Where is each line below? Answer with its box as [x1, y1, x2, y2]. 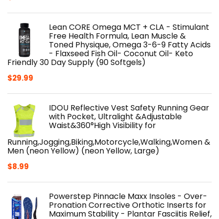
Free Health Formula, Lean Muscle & [49, 30, 186, 42]
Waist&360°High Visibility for [49, 119, 156, 131]
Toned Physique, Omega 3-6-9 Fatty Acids [49, 39, 211, 50]
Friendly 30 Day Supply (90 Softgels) [7, 56, 146, 68]
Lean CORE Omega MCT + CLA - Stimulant [49, 21, 209, 33]
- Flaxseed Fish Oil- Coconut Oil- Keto [49, 47, 193, 59]
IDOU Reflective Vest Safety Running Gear [49, 102, 209, 113]
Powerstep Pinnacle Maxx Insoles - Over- [49, 190, 207, 202]
